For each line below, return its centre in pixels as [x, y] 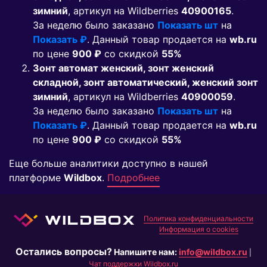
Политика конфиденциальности [198, 219]
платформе [36, 178]
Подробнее [133, 178]
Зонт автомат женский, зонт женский [123, 68]
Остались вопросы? [64, 252]
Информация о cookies [198, 229]
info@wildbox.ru [213, 252]
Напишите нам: [146, 252]
